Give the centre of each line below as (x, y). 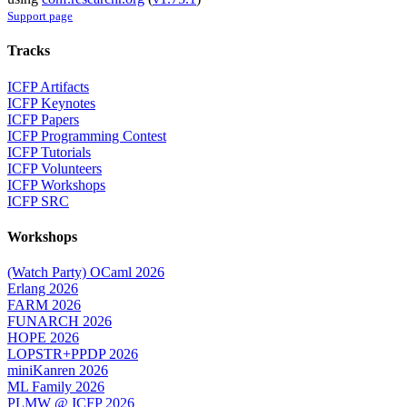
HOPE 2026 (43, 338)
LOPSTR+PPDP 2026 (73, 354)
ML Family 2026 (56, 387)
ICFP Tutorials (49, 152)
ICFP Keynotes (51, 103)
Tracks (29, 51)
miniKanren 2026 (58, 371)
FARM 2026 (44, 305)
